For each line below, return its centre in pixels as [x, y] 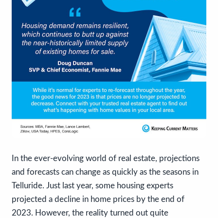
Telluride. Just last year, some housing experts [92, 185]
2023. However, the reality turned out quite [90, 213]
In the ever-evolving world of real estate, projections [106, 158]
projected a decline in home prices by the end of [98, 199]
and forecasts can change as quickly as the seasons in [105, 172]
